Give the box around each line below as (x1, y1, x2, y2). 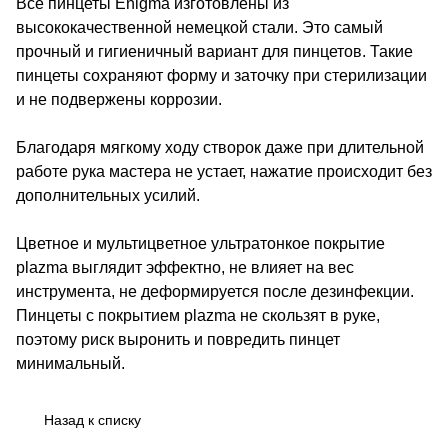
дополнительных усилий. (16, 186, 200, 204)
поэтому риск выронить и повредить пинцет (16, 330, 340, 348)
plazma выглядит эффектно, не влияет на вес (16, 258, 354, 276)
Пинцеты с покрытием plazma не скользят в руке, (16, 306, 380, 324)
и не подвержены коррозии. (16, 90, 222, 108)
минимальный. (16, 354, 125, 372)
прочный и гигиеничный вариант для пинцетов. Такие (16, 42, 413, 60)
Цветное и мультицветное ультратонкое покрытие (16, 234, 385, 252)
